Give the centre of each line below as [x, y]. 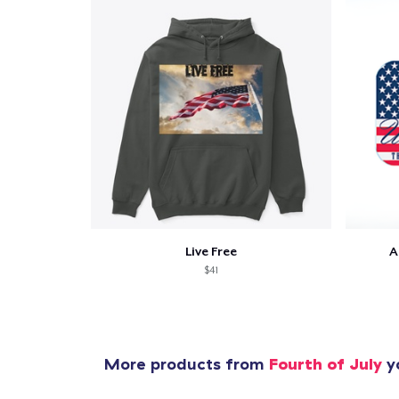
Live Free [211, 251]
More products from [187, 363]
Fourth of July [326, 363]
